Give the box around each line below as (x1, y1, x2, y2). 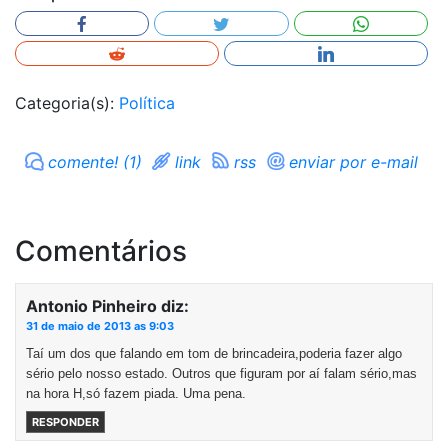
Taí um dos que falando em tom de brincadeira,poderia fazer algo (26, 346, 402, 361)
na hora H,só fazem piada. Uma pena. (26, 386, 246, 401)
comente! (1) (48, 152, 142, 172)
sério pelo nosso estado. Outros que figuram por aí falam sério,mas (26, 366, 417, 381)
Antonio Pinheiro (26, 296, 157, 316)
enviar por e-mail (289, 152, 418, 172)
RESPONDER (32, 415, 99, 429)
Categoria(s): (15, 93, 119, 113)
